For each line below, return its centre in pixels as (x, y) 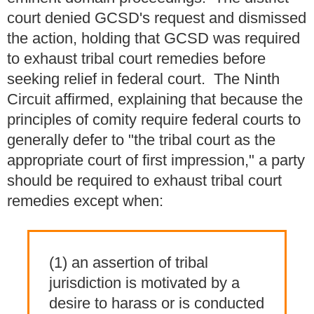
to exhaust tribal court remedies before (136, 58)
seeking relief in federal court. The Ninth (143, 78)
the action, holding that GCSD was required (153, 38)
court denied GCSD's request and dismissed (157, 18)
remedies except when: (85, 200)
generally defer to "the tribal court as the (141, 139)
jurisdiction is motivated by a (145, 282)
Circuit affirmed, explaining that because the (155, 99)
